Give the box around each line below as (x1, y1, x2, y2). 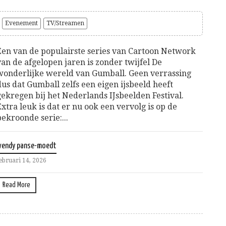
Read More (3, 181, 31, 189)
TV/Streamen (46, 20, 85, 27)
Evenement (5, 20, 38, 27)
